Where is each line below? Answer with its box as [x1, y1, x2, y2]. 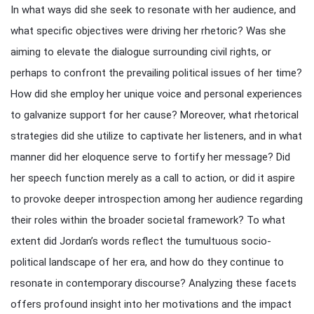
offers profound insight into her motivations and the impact [11, 298, 292, 310]
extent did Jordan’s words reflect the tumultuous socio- [11, 235, 271, 247]
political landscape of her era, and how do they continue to [11, 256, 284, 268]
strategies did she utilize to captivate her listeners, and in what [11, 130, 302, 142]
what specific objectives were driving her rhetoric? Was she [11, 25, 286, 37]
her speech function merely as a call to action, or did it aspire [11, 172, 295, 184]
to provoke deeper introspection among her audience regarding [11, 193, 303, 205]
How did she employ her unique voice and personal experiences [11, 88, 302, 100]
